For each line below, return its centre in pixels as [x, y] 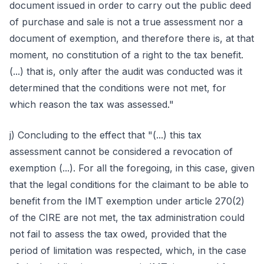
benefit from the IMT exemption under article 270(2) [127, 201]
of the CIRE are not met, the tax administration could [127, 217]
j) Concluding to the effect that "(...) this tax [105, 135]
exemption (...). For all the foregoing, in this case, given [132, 168]
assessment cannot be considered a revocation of [121, 151]
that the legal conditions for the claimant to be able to [129, 184]
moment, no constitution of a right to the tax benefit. [126, 55]
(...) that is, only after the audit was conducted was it [126, 71]
